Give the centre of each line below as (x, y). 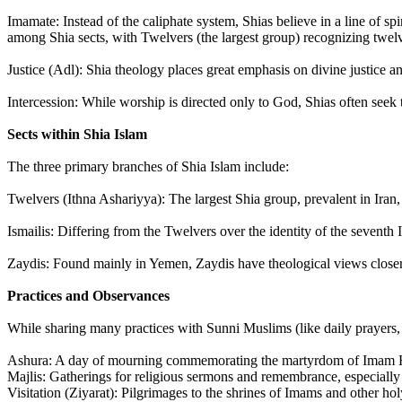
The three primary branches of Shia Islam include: (148, 167)
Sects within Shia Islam (77, 135)
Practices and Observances (88, 296)
